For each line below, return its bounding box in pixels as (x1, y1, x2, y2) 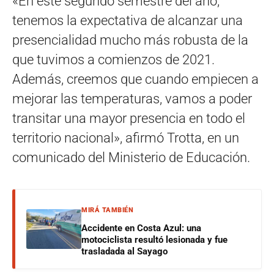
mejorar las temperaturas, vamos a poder (12, 91, 252, 106)
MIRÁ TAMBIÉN (81, 206, 133, 214)
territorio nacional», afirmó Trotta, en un (12, 130, 239, 146)
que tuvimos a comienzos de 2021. (12, 51, 215, 67)
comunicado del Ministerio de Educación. (12, 149, 250, 165)
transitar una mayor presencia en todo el (12, 110, 245, 126)
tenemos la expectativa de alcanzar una (12, 12, 243, 28)
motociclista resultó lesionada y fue (81, 234, 228, 245)
